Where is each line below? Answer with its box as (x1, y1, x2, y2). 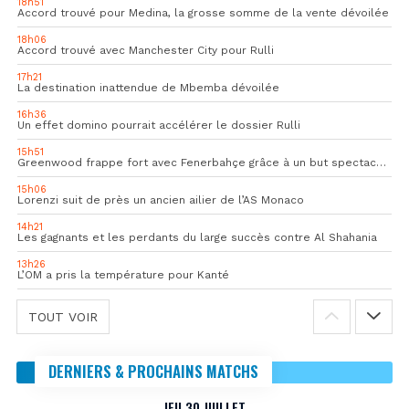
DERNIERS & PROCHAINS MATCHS (48, 359, 258, 383)
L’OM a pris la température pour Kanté (17, 267, 229, 281)
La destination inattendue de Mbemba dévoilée (17, 80, 279, 94)
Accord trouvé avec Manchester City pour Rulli (17, 43, 274, 57)
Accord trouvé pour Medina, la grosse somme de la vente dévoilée (17, 5, 389, 19)
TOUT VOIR (28, 309, 98, 324)
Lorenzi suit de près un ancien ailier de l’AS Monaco (17, 193, 304, 206)
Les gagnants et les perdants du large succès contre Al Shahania (17, 230, 377, 244)
